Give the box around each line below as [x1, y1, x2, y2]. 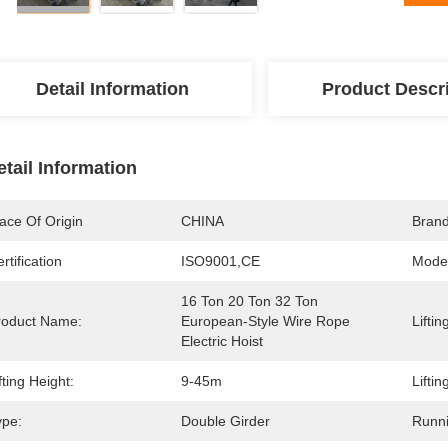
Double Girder [181, 413, 270, 429]
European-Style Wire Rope [181, 313, 350, 329]
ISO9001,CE [181, 253, 260, 269]
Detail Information [35, 79, 189, 99]
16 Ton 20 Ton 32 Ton [181, 293, 318, 309]
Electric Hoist [181, 333, 263, 349]
